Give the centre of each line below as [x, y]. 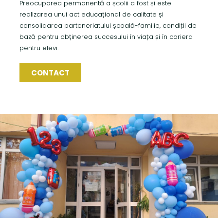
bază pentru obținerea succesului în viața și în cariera [106, 37]
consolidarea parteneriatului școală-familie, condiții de [108, 26]
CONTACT [51, 73]
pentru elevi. [39, 48]
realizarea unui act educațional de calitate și [92, 14]
